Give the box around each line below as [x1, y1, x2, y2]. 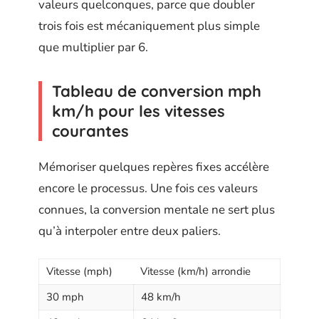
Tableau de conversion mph [52, 80, 261, 101]
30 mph [46, 289, 84, 304]
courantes [52, 120, 129, 141]
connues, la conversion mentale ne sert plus [38, 202, 275, 219]
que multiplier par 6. [38, 38, 148, 56]
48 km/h [141, 289, 181, 304]
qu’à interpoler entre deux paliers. [38, 223, 221, 240]
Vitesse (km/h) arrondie [140, 263, 251, 278]
